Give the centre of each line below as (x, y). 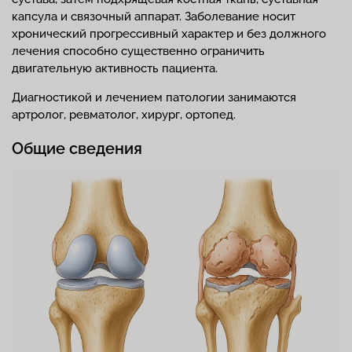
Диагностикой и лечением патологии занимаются (154, 97)
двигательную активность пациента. (115, 68)
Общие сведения (77, 148)
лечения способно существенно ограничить (138, 51)
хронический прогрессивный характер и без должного (169, 34)
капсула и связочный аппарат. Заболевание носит (154, 16)
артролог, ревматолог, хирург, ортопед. (124, 115)
